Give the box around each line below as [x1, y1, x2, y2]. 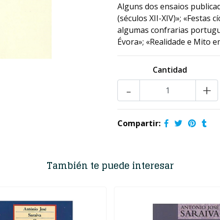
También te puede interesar [46, 158, 174, 173]
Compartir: [117, 118, 161, 129]
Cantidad [152, 64, 187, 75]
